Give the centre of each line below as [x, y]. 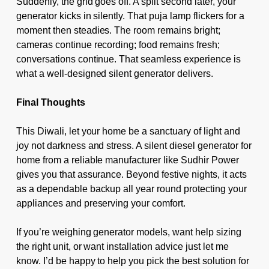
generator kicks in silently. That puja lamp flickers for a [130, 16]
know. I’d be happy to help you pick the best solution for [132, 261]
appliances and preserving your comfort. [101, 203]
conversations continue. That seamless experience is [128, 59]
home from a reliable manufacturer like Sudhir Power [127, 160]
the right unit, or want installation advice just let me [122, 246]
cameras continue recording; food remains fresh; [118, 44]
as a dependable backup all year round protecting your [131, 189]
